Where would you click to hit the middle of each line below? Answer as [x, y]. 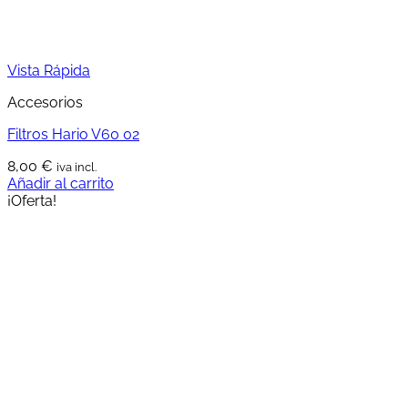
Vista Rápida [49, 70]
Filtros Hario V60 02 [73, 134]
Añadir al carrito [61, 183]
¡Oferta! [32, 200]
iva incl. [76, 166]
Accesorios [45, 102]
